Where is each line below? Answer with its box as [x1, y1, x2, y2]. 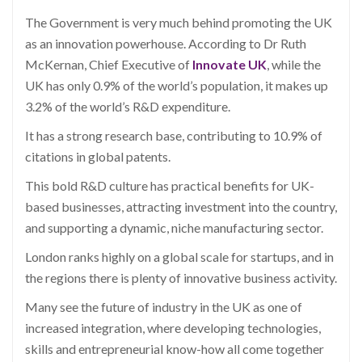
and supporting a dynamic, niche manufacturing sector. [25, 219, 323, 235]
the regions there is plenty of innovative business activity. [25, 269, 337, 285]
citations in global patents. [25, 148, 170, 164]
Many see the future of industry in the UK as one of [25, 298, 302, 314]
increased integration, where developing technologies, [25, 319, 321, 335]
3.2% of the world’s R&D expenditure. [25, 98, 230, 114]
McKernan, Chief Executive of [25, 56, 192, 72]
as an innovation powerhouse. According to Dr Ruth [25, 35, 306, 51]
